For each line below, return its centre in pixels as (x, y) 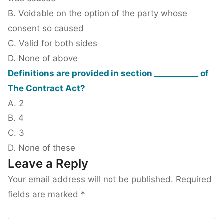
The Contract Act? (47, 88)
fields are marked (44, 194)
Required (194, 179)
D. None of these (42, 148)
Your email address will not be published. (91, 179)
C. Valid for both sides (53, 44)
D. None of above (43, 58)
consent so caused (46, 29)
